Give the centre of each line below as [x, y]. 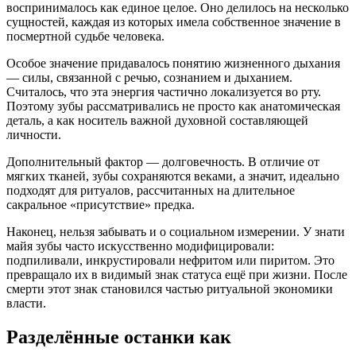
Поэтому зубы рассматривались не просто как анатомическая [173, 106]
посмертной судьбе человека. [85, 36]
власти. [26, 303]
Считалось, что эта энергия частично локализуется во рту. [164, 91]
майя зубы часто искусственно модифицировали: [140, 246]
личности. [34, 134]
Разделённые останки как [119, 337]
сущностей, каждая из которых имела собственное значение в [174, 21]
